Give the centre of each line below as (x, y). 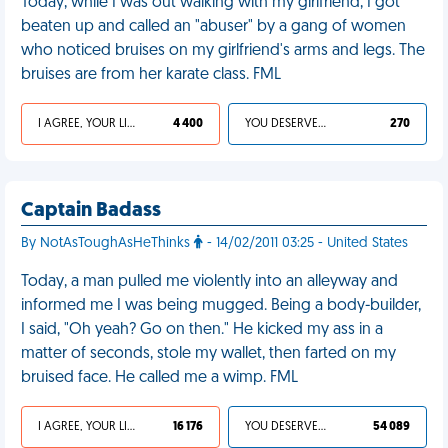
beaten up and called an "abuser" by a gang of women (213, 27)
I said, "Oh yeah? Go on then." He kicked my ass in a (202, 330)
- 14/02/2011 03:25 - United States (305, 243)
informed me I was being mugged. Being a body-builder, (221, 306)
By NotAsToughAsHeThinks (107, 243)
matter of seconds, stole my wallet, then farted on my (208, 354)
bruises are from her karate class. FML (151, 75)
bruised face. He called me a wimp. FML (159, 378)
